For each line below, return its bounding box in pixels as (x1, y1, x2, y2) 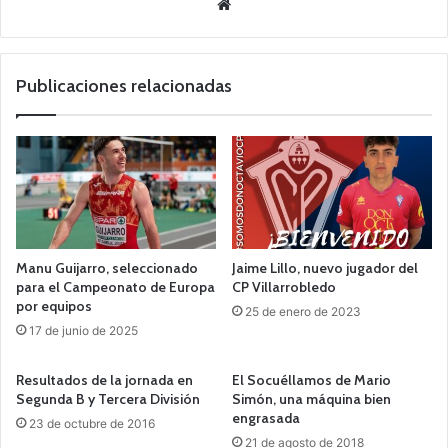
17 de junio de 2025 (29, 322, 138, 338)
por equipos (16, 296, 92, 315)
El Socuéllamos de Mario (232, 370, 391, 389)
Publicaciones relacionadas (16, 75, 232, 97)
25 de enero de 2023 (245, 303, 361, 319)
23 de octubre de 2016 (29, 415, 155, 431)
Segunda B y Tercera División (16, 389, 200, 408)
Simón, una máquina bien (232, 389, 391, 408)
